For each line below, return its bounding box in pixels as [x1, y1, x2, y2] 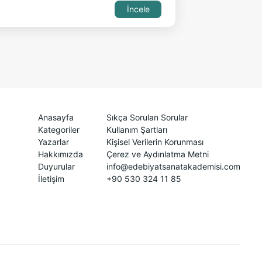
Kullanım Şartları [106, 125, 167, 135]
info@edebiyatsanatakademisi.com [106, 161, 240, 172]
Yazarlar [38, 137, 69, 147]
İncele [126, 4, 150, 15]
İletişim [38, 174, 64, 184]
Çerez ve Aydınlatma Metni [106, 149, 209, 160]
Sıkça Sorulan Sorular [106, 112, 188, 123]
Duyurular [38, 161, 75, 172]
